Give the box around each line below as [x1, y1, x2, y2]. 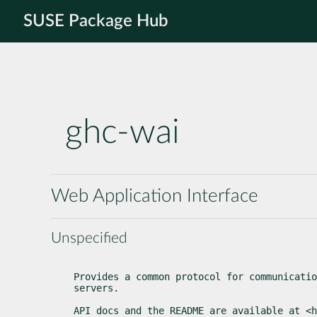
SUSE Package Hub [23, 13, 168, 30]
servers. [74, 282, 119, 294]
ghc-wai [65, 115, 180, 150]
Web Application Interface [51, 186, 258, 205]
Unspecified [51, 230, 127, 246]
